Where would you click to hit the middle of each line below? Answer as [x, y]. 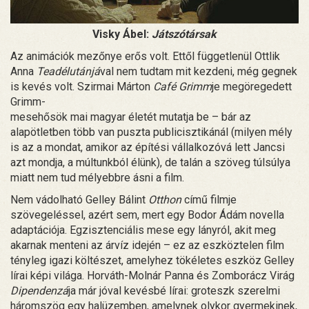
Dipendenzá [39, 291]
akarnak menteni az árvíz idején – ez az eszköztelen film [147, 246]
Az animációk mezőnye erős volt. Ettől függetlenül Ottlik [145, 57]
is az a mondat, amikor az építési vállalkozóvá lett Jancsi [148, 148]
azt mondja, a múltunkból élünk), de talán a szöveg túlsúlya [150, 163]
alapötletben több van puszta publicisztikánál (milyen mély [151, 132]
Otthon [165, 200]
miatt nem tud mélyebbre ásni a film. [97, 178]
